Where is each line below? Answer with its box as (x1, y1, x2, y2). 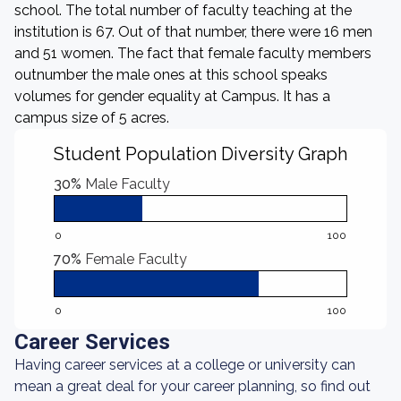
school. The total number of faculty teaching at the (14, 2, 352, 19)
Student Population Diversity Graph (54, 143, 347, 165)
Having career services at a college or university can (14, 356, 355, 373)
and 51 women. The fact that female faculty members (14, 45, 371, 62)
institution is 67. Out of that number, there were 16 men (14, 23, 372, 40)
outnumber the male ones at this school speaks (14, 66, 328, 83)
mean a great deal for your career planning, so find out (14, 378, 371, 395)
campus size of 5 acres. (14, 109, 169, 126)
